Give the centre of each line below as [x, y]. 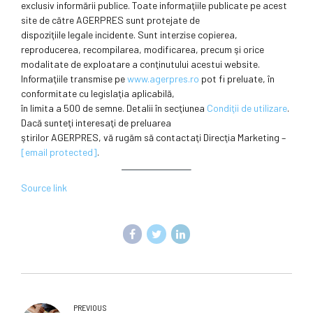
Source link [44, 188]
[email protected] [59, 152]
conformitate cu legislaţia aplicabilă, [98, 94]
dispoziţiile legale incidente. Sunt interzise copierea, [129, 35]
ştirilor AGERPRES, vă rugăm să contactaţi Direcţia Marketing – [153, 138]
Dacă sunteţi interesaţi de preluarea [96, 123]
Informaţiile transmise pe [74, 79]
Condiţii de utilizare [247, 108]
